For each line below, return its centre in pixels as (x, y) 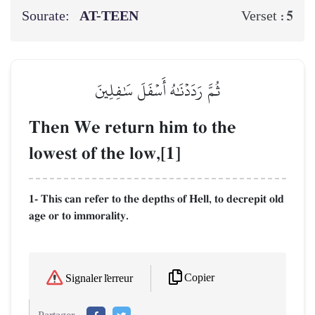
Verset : (264, 16)
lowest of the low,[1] (105, 153)
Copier (199, 278)
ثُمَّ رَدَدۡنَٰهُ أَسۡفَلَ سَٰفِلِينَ (157, 90)
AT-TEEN (111, 16)
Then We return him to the (133, 127)
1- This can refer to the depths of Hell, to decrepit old (156, 199)
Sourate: (47, 16)
